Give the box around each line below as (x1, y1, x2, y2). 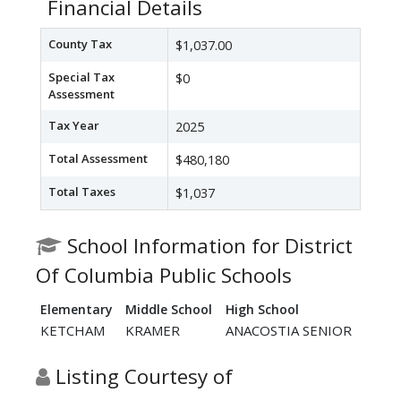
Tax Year (48, 117, 99, 134)
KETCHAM (40, 321, 105, 340)
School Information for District (62, 232, 353, 260)
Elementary (40, 301, 113, 319)
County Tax (48, 36, 112, 53)
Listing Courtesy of (50, 363, 233, 391)
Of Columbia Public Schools (36, 261, 292, 290)
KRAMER (125, 321, 180, 340)
